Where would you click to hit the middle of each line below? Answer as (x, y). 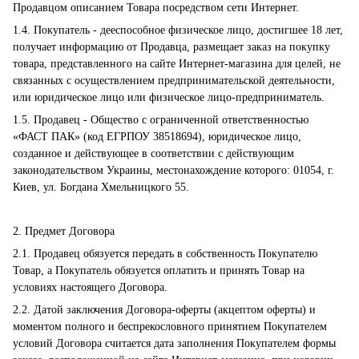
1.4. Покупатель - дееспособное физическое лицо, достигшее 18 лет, (178, 30)
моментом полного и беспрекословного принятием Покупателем (170, 327)
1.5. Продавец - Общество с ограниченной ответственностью (161, 120)
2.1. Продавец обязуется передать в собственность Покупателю (165, 254)
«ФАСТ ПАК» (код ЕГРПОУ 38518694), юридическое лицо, (157, 137)
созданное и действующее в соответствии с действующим (153, 153)
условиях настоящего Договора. (90, 287)
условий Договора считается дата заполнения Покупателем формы (174, 343)
